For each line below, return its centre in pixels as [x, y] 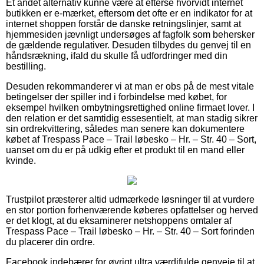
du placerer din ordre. [50, 242]
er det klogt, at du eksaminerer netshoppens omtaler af [119, 220]
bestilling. [26, 66]
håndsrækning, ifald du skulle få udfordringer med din [117, 55]
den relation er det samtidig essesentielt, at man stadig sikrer [132, 118]
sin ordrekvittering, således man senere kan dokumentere [125, 128]
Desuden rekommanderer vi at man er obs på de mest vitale [130, 86]
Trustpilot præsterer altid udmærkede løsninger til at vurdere [130, 199]
